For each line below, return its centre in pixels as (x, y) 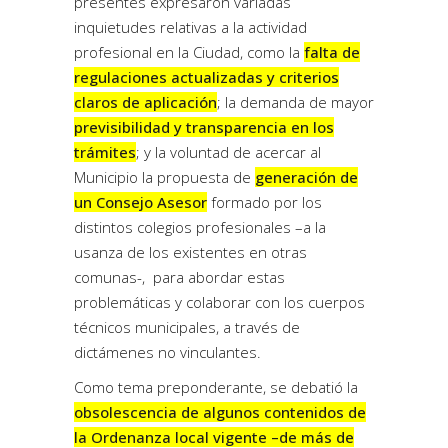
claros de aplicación (145, 101)
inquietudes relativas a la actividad (190, 26)
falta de (332, 51)
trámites (105, 151)
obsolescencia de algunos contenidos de (220, 411)
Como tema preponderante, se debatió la (216, 386)
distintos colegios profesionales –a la (200, 226)
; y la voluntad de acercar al (228, 151)
